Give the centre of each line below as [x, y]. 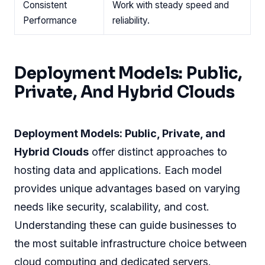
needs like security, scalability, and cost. [112, 206]
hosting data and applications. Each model [118, 170]
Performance [50, 20]
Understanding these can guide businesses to [125, 225]
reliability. [131, 20]
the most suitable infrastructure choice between [130, 243]
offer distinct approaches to [158, 151]
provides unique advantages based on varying [127, 188]
